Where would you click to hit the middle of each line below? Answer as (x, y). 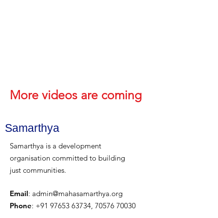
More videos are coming (76, 95)
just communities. (38, 170)
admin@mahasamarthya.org (77, 193)
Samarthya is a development (55, 146)
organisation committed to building (67, 158)
